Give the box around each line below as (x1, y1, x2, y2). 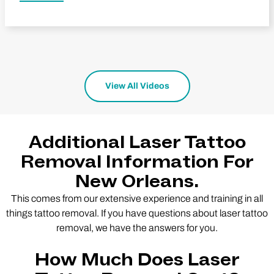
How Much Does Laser (34, 248, 240, 272)
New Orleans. (75, 169, 199, 193)
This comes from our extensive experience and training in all (11, 193, 263, 204)
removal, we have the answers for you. (56, 222, 218, 233)
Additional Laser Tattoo (28, 130, 246, 154)
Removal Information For (20, 150, 254, 174)
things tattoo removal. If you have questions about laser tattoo (6, 207, 268, 218)
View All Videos (105, 81, 169, 91)
